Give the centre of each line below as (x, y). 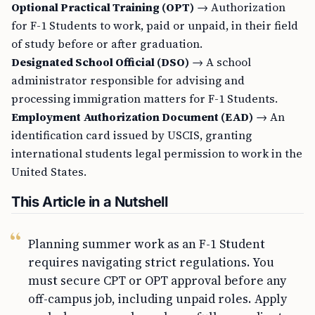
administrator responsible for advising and (128, 80)
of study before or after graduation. (107, 44)
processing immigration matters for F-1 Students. (144, 98)
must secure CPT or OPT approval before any (157, 281)
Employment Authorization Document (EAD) (132, 117)
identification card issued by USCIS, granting (131, 135)
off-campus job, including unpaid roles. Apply (157, 299)
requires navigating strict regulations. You (151, 262)
